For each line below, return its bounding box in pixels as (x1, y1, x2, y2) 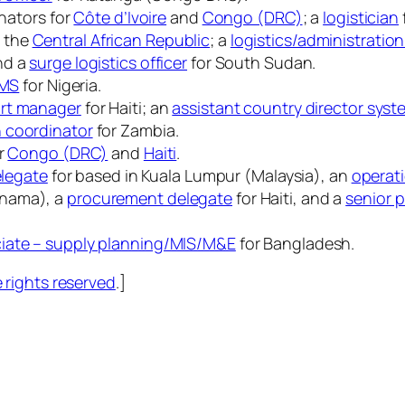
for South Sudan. (187, 52, 316, 74)
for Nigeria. (19, 74, 102, 97)
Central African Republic (32, 29, 211, 52)
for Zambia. (92, 119, 179, 142)
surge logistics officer (29, 52, 188, 74)
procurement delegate (67, 187, 233, 210)
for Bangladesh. (235, 232, 355, 255)
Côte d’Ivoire (73, 6, 167, 29)
